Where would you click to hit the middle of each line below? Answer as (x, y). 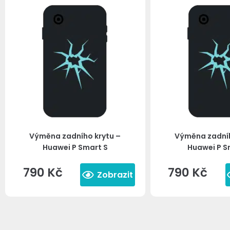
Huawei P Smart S (75, 147)
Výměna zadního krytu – (75, 136)
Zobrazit (115, 175)
